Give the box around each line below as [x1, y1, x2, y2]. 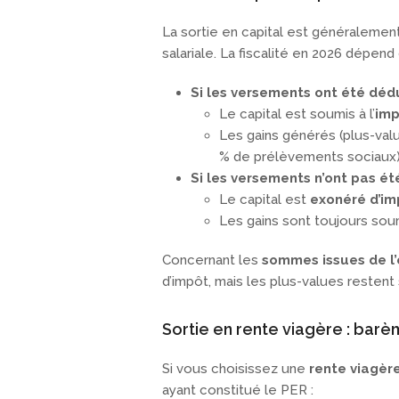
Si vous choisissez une [162, 361, 309, 378]
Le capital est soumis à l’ [219, 106, 375, 123]
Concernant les [162, 252, 262, 269]
